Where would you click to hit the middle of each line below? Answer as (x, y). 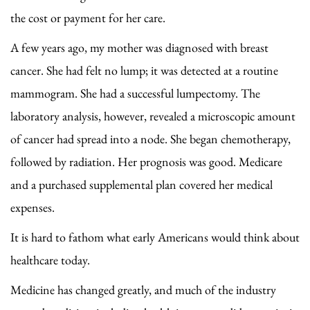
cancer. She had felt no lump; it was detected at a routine (144, 70)
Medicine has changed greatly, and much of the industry (143, 289)
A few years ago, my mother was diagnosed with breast (139, 47)
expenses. (33, 207)
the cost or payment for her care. (88, 17)
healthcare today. (50, 259)
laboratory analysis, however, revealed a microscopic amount (153, 116)
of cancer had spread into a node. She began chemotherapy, (151, 138)
